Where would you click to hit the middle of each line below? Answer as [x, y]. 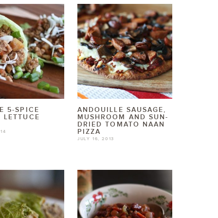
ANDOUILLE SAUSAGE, [122, 110]
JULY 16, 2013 [96, 139]
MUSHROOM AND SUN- [123, 117]
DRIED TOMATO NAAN [121, 125]
